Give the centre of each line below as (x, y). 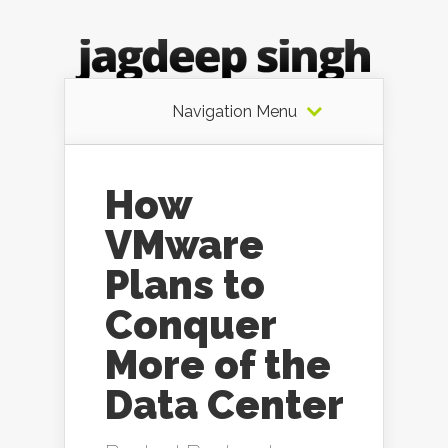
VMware (184, 244)
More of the (218, 364)
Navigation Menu (234, 111)
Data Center (224, 404)
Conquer (190, 324)
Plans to (185, 284)
